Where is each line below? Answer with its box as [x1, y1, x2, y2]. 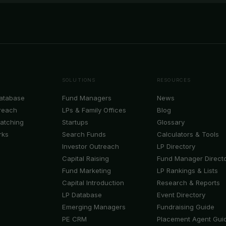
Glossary [157, 118, 185, 126]
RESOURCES [157, 77, 191, 83]
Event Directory [157, 190, 205, 199]
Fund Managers [62, 93, 111, 102]
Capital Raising [62, 154, 109, 162]
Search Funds [62, 130, 106, 138]
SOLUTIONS [62, 77, 96, 83]
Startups [62, 118, 88, 126]
